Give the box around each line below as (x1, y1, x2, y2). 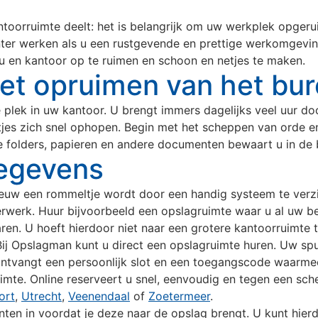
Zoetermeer (148, 289, 210, 304)
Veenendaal (68, 289, 130, 304)
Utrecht (21, 289, 62, 304)
